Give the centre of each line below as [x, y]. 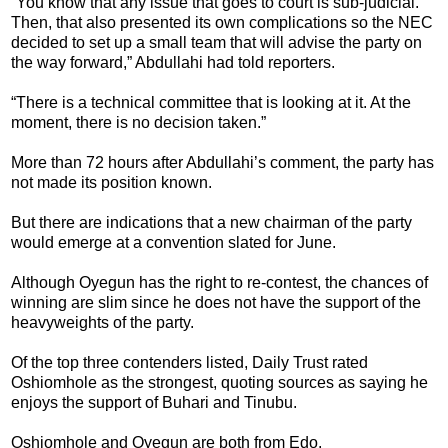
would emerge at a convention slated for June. [173, 242]
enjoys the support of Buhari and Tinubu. [154, 402]
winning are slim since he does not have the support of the [216, 302]
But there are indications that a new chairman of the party [211, 222]
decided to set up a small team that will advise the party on [216, 42]
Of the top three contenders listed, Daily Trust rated [189, 362]
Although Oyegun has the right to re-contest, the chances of [219, 282]
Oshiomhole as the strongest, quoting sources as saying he [219, 382]
